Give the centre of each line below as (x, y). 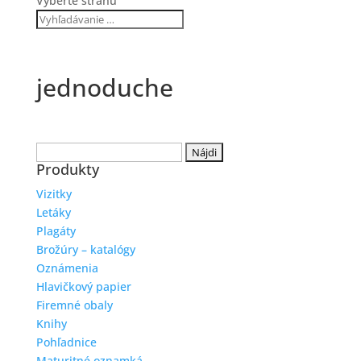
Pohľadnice (66, 342)
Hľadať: (54, 151)
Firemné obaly (74, 305)
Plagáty (56, 231)
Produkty (67, 169)
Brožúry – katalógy (85, 249)
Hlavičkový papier (83, 286)
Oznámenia (67, 268)
